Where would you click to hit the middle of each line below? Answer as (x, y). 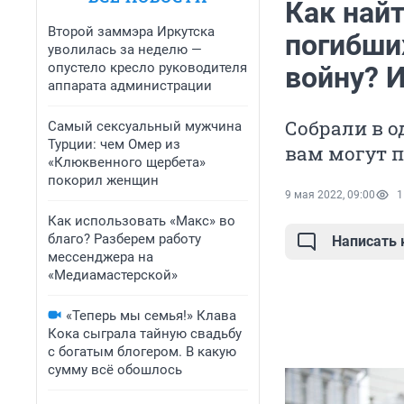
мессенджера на (101, 257)
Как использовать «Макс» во (142, 221)
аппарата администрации (130, 86)
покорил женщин (103, 180)
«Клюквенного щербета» (127, 162)
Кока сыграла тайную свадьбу (145, 334)
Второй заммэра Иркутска (131, 32)
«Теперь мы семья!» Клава (151, 316)
